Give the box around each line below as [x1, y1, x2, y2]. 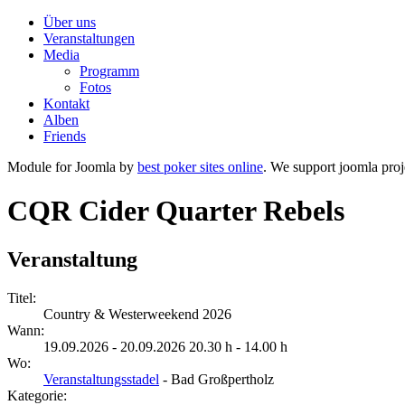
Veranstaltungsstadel [43, 371, 159, 387]
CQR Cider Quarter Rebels [7, 194, 344, 228]
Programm [80, 63, 139, 79]
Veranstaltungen [43, 31, 135, 46]
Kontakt [43, 96, 89, 111]
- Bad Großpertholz [159, 371, 274, 387]
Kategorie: [7, 387, 67, 403]
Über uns [43, 14, 96, 30]
